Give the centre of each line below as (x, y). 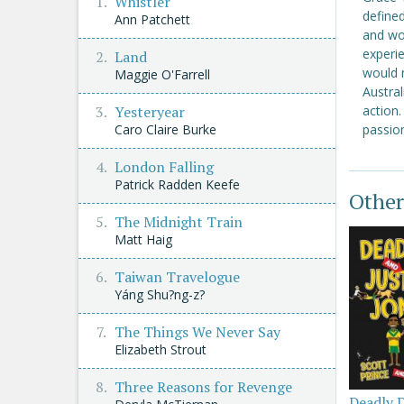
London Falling (164, 167)
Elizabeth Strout (161, 349)
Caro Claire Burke (165, 129)
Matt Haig (143, 239)
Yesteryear (150, 112)
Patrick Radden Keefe (177, 184)
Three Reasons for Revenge (203, 387)
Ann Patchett (152, 19)
